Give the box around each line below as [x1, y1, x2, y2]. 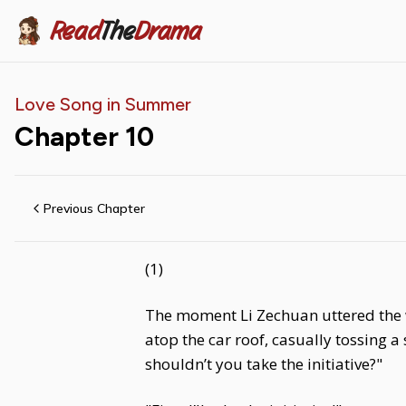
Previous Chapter [43, 200, 145, 217]
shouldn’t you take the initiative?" [145, 353, 382, 374]
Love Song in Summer [14, 93, 191, 115]
